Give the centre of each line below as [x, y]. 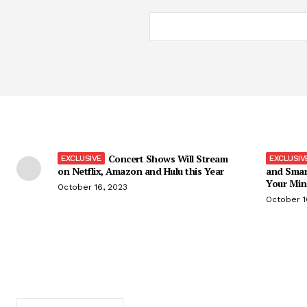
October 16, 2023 [93, 187]
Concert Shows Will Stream [168, 158]
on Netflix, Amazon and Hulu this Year [141, 171]
